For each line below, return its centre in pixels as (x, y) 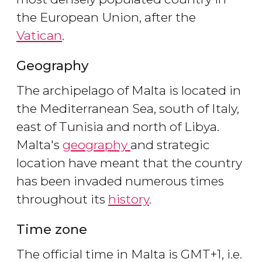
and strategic (170, 145)
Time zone (52, 230)
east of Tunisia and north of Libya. (118, 127)
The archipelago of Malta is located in (129, 91)
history (129, 199)
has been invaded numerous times (120, 181)
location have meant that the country (129, 163)
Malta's (39, 145)
